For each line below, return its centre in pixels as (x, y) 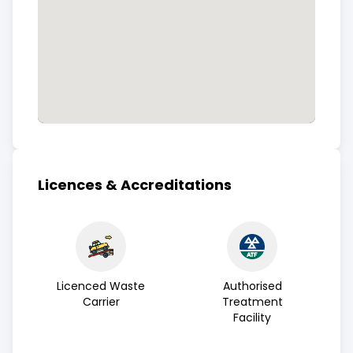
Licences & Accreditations (135, 185)
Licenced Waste (101, 286)
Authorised (252, 286)
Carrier (101, 302)
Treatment (252, 302)
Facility (252, 318)
